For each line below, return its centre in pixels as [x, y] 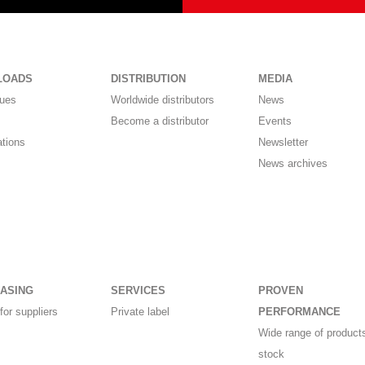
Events [275, 121]
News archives [292, 164]
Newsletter [283, 143]
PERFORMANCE [299, 312]
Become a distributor [160, 121]
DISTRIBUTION [149, 79]
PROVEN [280, 291]
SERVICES [139, 291]
